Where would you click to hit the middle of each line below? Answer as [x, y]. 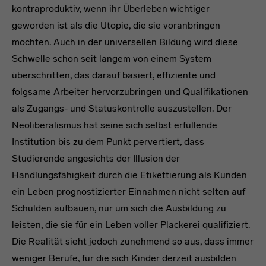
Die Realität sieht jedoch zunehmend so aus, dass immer [133, 242]
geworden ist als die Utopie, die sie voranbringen [116, 26]
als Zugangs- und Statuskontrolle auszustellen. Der [122, 109]
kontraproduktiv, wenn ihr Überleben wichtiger [111, 9]
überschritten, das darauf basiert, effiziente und [114, 75]
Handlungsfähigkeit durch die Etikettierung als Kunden [129, 175]
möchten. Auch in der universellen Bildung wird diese [125, 42]
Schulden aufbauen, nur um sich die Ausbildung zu [119, 208]
